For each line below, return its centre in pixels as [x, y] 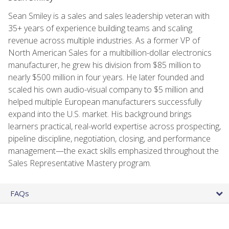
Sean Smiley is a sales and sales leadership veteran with [109, 16]
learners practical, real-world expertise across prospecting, [114, 126]
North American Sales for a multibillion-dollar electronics [110, 52]
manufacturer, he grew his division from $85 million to [105, 65]
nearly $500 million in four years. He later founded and [106, 77]
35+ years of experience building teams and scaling [100, 28]
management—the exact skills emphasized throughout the [113, 151]
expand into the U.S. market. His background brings [100, 114]
